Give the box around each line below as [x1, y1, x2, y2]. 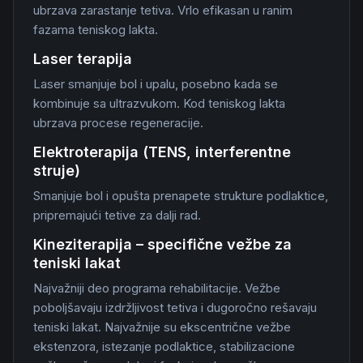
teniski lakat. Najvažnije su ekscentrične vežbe [33, 319, 291, 335]
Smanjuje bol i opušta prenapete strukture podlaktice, [33, 188, 328, 203]
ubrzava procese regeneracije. [33, 115, 203, 130]
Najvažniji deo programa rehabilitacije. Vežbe [33, 280, 280, 296]
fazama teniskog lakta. [33, 22, 158, 37]
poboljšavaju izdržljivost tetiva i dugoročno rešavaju [33, 300, 317, 315]
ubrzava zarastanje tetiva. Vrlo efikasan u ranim [33, 2, 293, 18]
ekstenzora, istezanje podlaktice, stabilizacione [33, 339, 295, 354]
